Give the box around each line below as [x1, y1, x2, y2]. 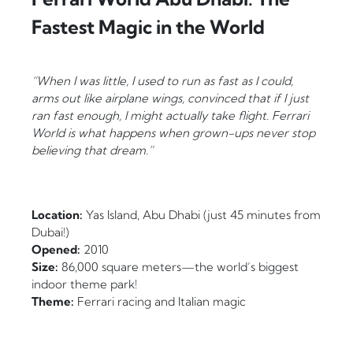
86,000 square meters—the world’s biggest [58, 259, 299, 275]
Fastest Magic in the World [32, 15, 265, 39]
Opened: [32, 242, 80, 258]
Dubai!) [32, 225, 69, 240]
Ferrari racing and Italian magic [74, 294, 246, 310]
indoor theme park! [32, 277, 137, 292]
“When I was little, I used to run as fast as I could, [32, 73, 293, 89]
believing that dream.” [32, 143, 153, 158]
